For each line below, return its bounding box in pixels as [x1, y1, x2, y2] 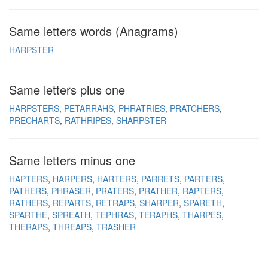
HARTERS [97, 173, 136, 185]
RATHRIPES [65, 114, 111, 126]
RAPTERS [182, 185, 221, 197]
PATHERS [9, 185, 47, 197]
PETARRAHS [64, 102, 114, 114]
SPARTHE [9, 209, 47, 221]
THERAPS [9, 221, 48, 233]
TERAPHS [139, 209, 178, 221]
